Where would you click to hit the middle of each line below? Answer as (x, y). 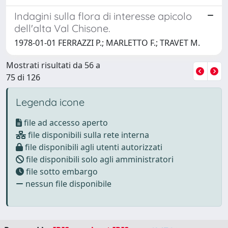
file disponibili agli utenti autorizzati (93, 147)
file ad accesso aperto (65, 122)
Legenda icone (50, 102)
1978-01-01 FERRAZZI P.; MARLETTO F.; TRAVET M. (107, 42)
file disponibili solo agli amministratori (99, 159)
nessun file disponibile (67, 183)
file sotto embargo (61, 171)
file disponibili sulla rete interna (88, 135)
